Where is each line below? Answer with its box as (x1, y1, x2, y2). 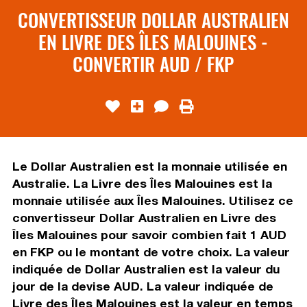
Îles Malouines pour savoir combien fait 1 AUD (12, 227, 286, 242)
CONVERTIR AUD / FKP (73, 49, 234, 77)
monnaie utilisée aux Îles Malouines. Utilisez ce (12, 193, 293, 208)
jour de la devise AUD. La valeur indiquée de (12, 278, 273, 293)
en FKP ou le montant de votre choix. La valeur (12, 244, 290, 259)
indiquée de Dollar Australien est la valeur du (12, 261, 280, 276)
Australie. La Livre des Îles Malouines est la (12, 175, 272, 191)
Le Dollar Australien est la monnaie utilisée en (12, 158, 287, 173)
